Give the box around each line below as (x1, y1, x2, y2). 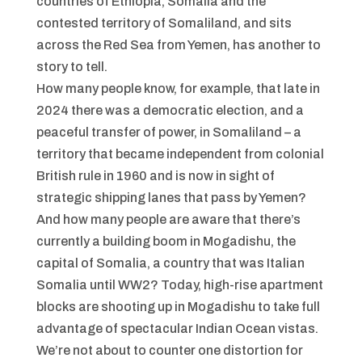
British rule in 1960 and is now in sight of (36, 169, 275, 183)
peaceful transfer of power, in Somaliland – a (36, 125, 301, 139)
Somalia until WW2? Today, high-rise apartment (36, 278, 323, 292)
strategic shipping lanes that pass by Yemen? (36, 191, 309, 204)
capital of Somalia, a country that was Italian (36, 256, 305, 270)
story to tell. (36, 60, 110, 74)
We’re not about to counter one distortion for (36, 343, 303, 357)
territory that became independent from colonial (36, 147, 324, 161)
